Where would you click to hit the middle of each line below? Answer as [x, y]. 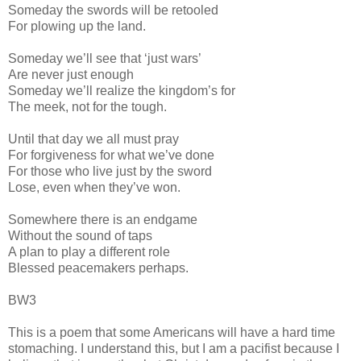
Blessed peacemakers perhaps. [98, 268]
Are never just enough [71, 74]
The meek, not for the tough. [87, 106]
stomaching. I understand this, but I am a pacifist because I [174, 348]
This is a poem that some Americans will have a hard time [172, 332]
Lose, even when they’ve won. [94, 187]
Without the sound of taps [80, 235]
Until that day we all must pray [93, 139]
